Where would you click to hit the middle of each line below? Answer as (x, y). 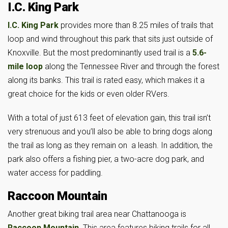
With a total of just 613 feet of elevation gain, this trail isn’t (109, 118)
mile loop (25, 66)
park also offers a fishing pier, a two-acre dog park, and (106, 159)
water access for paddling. (55, 173)
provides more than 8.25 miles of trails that (136, 25)
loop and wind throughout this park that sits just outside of (110, 39)
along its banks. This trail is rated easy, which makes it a (106, 80)
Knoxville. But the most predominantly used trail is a (100, 52)
